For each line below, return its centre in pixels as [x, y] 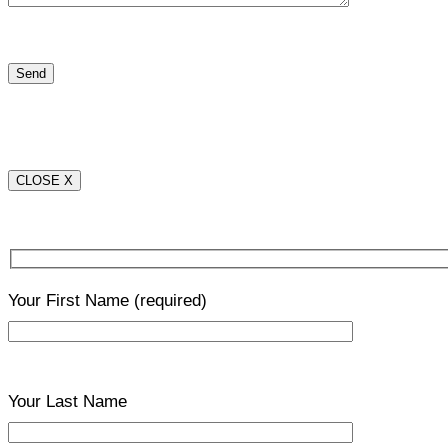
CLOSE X [44, 181]
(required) [170, 300]
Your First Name [71, 300]
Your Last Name [67, 401]
